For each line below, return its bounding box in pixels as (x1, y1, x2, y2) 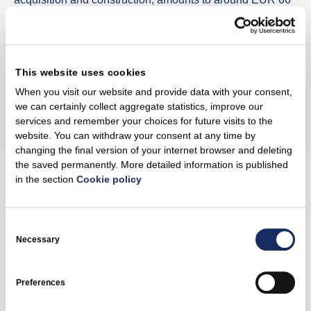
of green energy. (14, 43, 99, 56)
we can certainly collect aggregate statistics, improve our (15, 101, 264, 112)
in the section (15, 174, 77, 185)
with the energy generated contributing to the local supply (14, 26, 294, 39)
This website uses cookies (15, 67, 146, 78)
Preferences (16, 277, 65, 287)
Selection (5, 233, 47, 246)
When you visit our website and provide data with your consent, (15, 86, 293, 98)
